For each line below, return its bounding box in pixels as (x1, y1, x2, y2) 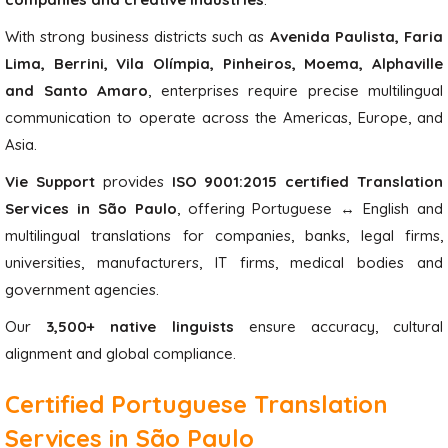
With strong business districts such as (5, 27, 270, 46)
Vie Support (5, 172, 95, 191)
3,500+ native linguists (46, 317, 234, 336)
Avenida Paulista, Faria (269, 27, 443, 46)
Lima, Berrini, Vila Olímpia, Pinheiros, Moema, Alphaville (5, 54, 443, 73)
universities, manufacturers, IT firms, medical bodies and (5, 253, 443, 272)
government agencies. (5, 280, 159, 299)
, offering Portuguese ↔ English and (176, 199, 443, 218)
